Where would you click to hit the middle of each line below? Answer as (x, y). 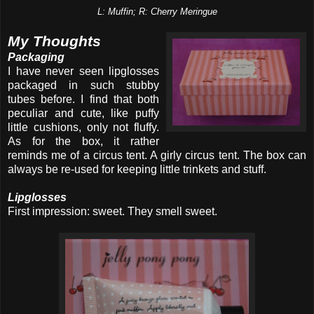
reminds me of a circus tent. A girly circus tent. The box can (157, 155)
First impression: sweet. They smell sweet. (112, 211)
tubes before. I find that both (83, 99)
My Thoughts (54, 41)
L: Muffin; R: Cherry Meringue (157, 11)
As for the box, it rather (83, 141)
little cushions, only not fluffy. (83, 127)
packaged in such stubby (83, 85)
